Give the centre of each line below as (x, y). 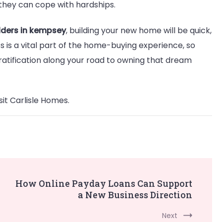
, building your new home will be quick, (139, 30)
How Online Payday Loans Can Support (104, 183)
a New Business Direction (135, 194)
